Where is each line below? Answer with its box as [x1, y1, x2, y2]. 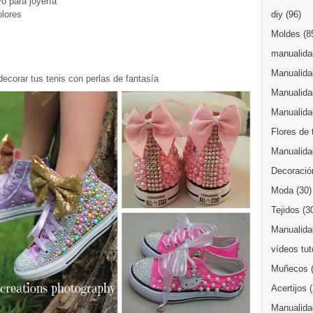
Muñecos [271, 263, 308, 274]
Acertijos [271, 283, 307, 293]
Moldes [271, 29, 300, 39]
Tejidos [271, 205, 300, 215]
